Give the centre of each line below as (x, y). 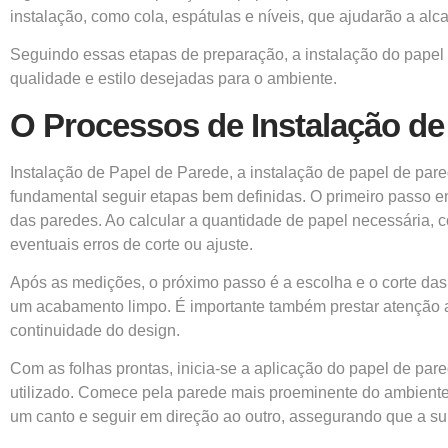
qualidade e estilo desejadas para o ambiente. (173, 79)
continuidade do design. (95, 331)
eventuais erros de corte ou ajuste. (131, 244)
